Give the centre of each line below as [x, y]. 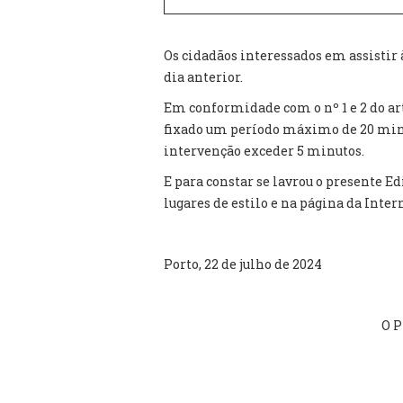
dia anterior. [203, 77]
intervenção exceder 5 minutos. [264, 151]
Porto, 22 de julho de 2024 [243, 264]
